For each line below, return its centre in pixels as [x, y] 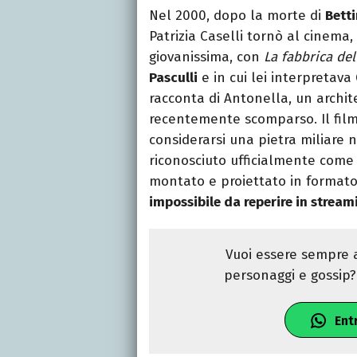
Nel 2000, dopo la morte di [237, 16]
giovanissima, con [206, 57]
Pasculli [173, 78]
